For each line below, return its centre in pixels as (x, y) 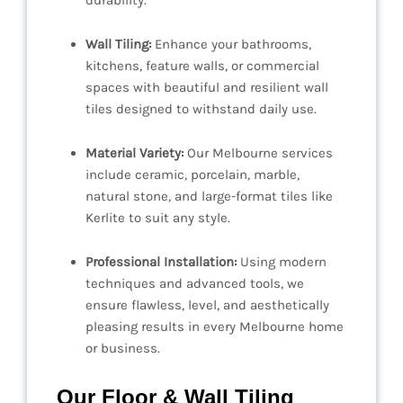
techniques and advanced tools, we (195, 284)
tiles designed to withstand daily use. (201, 109)
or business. (123, 349)
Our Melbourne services (258, 153)
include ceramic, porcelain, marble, (193, 175)
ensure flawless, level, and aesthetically (207, 305)
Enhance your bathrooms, (231, 45)
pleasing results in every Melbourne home (215, 327)
